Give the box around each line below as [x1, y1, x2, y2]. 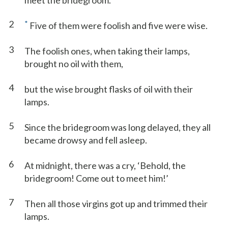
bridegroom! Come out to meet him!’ [24, 173, 168, 184]
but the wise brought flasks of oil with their [24, 83, 193, 95]
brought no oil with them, [24, 58, 123, 69]
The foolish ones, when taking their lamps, [24, 45, 190, 56]
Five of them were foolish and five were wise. [28, 20, 208, 31]
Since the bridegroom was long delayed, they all [24, 122, 211, 133]
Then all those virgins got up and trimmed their [24, 198, 208, 209]
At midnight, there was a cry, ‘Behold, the [24, 160, 186, 171]
